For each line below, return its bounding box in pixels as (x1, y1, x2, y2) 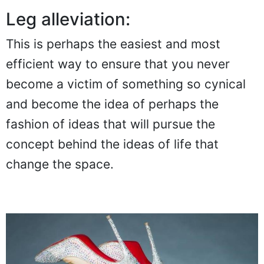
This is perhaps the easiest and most (6, 37, 220, 52)
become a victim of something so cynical (6, 77, 246, 92)
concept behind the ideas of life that (6, 137, 219, 152)
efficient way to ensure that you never (6, 57, 230, 72)
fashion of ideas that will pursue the (6, 117, 215, 132)
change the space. (6, 157, 114, 172)
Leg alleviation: (6, 9, 130, 30)
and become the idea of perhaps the (6, 97, 219, 112)
